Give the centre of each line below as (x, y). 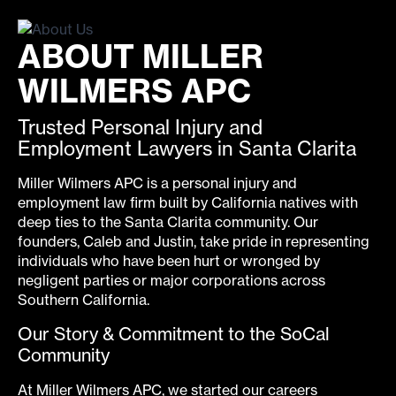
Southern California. (85, 299)
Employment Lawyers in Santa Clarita (187, 148)
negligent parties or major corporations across (171, 280)
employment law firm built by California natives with (188, 202)
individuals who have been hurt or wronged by (169, 260)
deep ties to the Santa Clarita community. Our (168, 221)
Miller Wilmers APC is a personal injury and (157, 183)
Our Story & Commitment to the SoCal (174, 333)
